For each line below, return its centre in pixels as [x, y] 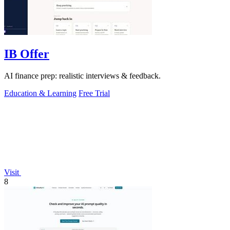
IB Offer [27, 54]
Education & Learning [40, 93]
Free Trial [94, 93]
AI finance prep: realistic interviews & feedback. [82, 75]
